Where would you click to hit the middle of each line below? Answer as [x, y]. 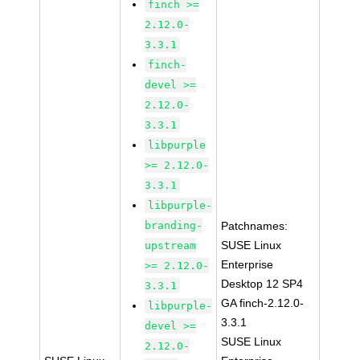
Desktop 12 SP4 [262, 284]
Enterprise [247, 264]
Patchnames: [255, 226]
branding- [174, 225]
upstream [171, 245]
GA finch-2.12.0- [263, 303]
